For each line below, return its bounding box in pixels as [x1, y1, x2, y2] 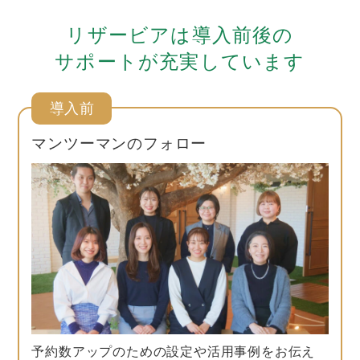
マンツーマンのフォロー [31, 135, 207, 153]
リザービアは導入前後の [66, 24, 294, 47]
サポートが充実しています [55, 51, 305, 73]
